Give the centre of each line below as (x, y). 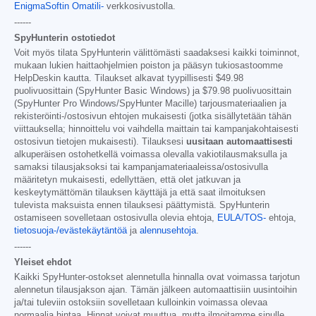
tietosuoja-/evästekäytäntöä (71, 230)
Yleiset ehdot (43, 262)
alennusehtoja (168, 230)
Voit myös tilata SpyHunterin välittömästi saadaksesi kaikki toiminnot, (157, 53)
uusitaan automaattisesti (239, 141)
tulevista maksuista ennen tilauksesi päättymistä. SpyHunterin (142, 205)
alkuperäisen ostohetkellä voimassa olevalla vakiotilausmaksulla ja (151, 154)
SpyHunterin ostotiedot (65, 37)
